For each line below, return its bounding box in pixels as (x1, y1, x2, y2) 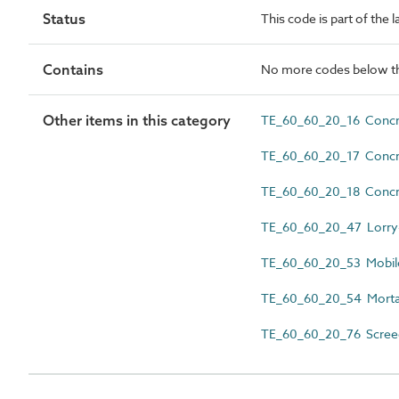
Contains (43, 61, 103, 78)
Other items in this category (43, 111, 231, 129)
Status (43, 10, 85, 28)
